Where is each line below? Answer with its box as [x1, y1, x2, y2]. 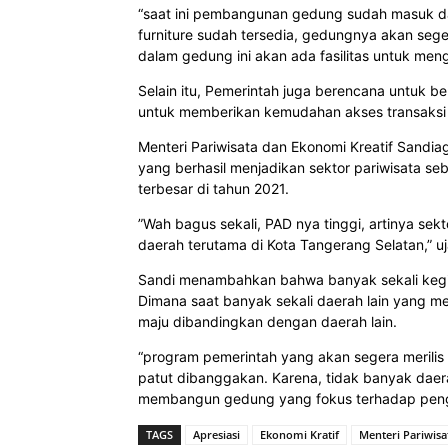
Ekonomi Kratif [260, 427, 339, 443]
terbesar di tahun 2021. [138, 180, 289, 198]
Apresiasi [193, 427, 240, 443]
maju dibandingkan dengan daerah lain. [138, 313, 397, 331]
